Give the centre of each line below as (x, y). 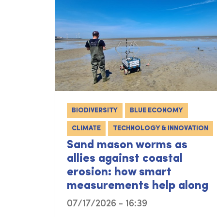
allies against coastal (125, 159)
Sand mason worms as (127, 146)
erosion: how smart (119, 173)
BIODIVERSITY (95, 111)
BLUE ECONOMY (156, 111)
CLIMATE (86, 129)
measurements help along (138, 186)
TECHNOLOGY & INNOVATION (161, 129)
